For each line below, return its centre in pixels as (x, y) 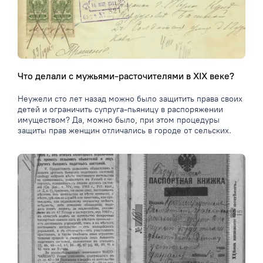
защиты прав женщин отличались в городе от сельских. (124, 131)
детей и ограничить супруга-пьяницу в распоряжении (120, 110)
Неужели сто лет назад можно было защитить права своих (130, 99)
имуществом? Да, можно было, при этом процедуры (119, 120)
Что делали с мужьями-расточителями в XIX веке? (126, 76)
